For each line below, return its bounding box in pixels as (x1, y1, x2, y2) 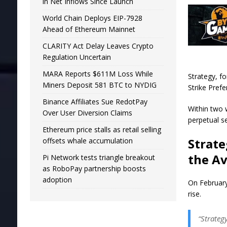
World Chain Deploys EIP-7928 (42, 13, 142, 23)
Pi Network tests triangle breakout (42, 152, 155, 162)
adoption (42, 174, 72, 184)
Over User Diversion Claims (42, 107, 132, 118)
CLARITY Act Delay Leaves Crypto (42, 41, 154, 51)
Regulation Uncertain (42, 52, 111, 62)
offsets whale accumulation (42, 135, 133, 145)
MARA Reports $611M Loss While (42, 68, 153, 79)
